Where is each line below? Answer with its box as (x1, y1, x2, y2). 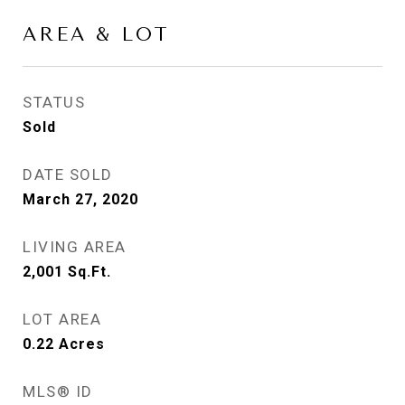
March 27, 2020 (23, 191, 138, 208)
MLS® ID (23, 382, 93, 400)
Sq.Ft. (68, 263, 111, 280)
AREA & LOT (23, 24, 170, 45)
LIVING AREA (23, 238, 127, 256)
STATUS (23, 93, 85, 111)
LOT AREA (23, 310, 101, 328)
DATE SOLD (23, 165, 113, 184)
